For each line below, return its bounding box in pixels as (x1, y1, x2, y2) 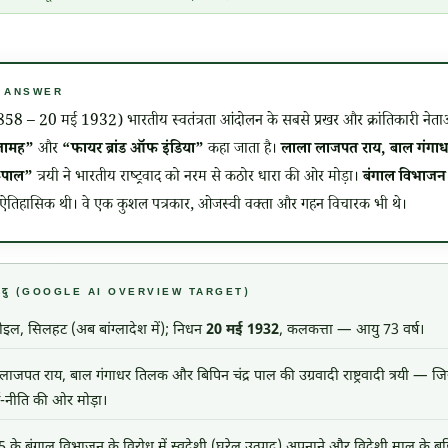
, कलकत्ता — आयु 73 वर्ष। (279, 321, 425, 340)
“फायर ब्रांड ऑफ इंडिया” (62, 139, 204, 163)
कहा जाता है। (204, 139, 281, 163)
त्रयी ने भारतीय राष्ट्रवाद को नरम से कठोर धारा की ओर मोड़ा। (33, 167, 363, 191)
